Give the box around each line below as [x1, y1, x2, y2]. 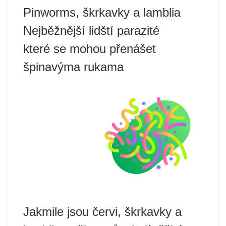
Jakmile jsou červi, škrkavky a [23, 204, 182, 218]
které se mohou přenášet [23, 41, 156, 55]
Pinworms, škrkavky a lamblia [23, 5, 181, 19]
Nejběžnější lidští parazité [23, 23, 159, 37]
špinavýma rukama [23, 60, 124, 74]
